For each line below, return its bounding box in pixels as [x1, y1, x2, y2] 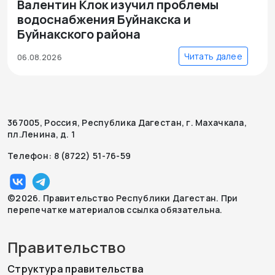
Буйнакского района [17, 26, 141, 42]
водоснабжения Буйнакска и [17, 11, 191, 28]
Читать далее [184, 50, 242, 62]
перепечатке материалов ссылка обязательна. [7, 204, 223, 215]
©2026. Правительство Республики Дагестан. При [7, 192, 238, 204]
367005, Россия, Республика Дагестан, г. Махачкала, [7, 117, 247, 128]
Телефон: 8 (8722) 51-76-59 [7, 150, 131, 161]
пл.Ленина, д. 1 [7, 128, 76, 140]
